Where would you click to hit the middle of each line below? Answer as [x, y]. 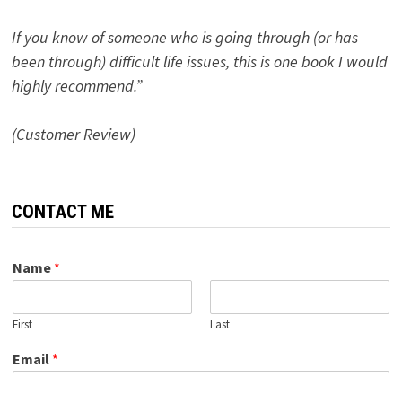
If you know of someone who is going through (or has [184, 37]
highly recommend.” [76, 85]
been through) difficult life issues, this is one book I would [199, 61]
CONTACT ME [62, 211]
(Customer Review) [73, 134]
